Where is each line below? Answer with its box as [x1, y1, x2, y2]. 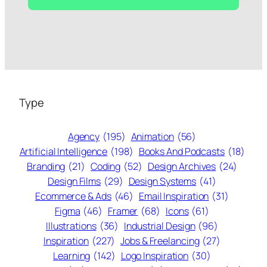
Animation [131, 129, 174, 143]
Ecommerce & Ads [35, 189, 111, 203]
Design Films [48, 174, 101, 188]
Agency [67, 129, 100, 143]
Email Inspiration [139, 189, 209, 203]
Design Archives [147, 159, 216, 173]
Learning [53, 249, 91, 262]
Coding [90, 159, 121, 173]
